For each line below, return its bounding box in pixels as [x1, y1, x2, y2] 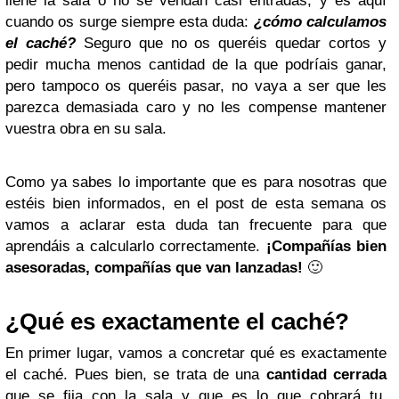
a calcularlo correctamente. [70, 237, 266, 255]
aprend [5, 237, 51, 255]
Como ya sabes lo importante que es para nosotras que [5, 173, 387, 191]
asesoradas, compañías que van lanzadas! [5, 258, 303, 276]
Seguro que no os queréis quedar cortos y [83, 34, 387, 52]
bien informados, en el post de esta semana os [45, 194, 387, 212]
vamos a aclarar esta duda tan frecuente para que [5, 216, 387, 233]
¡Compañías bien [265, 237, 387, 255]
